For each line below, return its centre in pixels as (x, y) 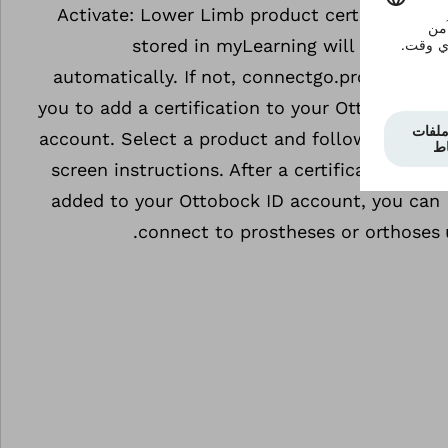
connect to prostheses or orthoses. (289, 231)
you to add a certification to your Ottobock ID (239, 107)
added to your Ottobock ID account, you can (246, 200)
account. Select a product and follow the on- (240, 138)
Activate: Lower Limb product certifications (249, 14)
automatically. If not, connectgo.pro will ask (247, 76)
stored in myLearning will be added (286, 45)
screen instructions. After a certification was (246, 169)
